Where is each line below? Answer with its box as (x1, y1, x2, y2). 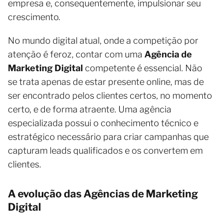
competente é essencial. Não (83, 62, 202, 73)
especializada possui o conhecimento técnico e (8, 117, 198, 128)
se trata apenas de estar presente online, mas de (8, 76, 204, 87)
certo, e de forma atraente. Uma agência (8, 104, 171, 114)
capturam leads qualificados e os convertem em (8, 145, 203, 156)
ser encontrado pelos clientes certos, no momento (8, 90, 212, 101)
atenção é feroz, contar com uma (8, 49, 144, 59)
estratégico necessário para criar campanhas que (8, 131, 209, 142)
